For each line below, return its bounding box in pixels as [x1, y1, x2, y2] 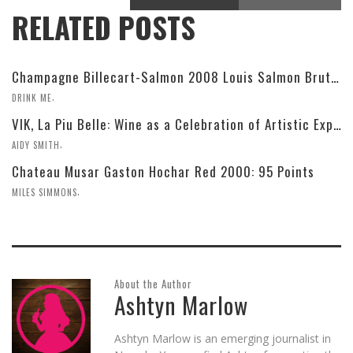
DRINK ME [12, 91, 52, 104]
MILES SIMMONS [12, 185, 77, 199]
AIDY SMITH [12, 138, 60, 151]
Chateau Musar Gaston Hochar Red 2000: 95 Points [12, 161, 314, 181]
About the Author [114, 276, 192, 292]
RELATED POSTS [12, 6, 195, 49]
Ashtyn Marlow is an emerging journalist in [114, 331, 331, 347]
